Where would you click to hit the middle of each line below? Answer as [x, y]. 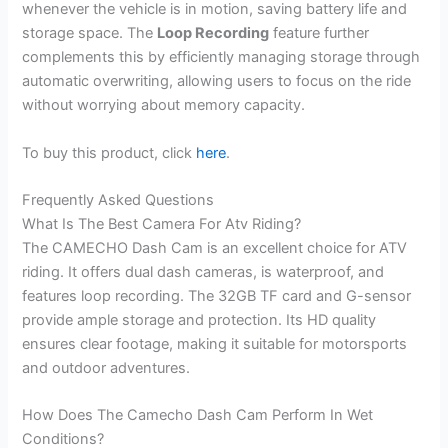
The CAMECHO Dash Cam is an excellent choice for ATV [215, 247]
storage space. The [90, 33]
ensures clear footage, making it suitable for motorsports [215, 343]
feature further [319, 33]
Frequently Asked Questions [118, 199]
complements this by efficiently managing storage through [221, 57]
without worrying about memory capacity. [164, 105]
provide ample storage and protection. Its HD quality [199, 319]
